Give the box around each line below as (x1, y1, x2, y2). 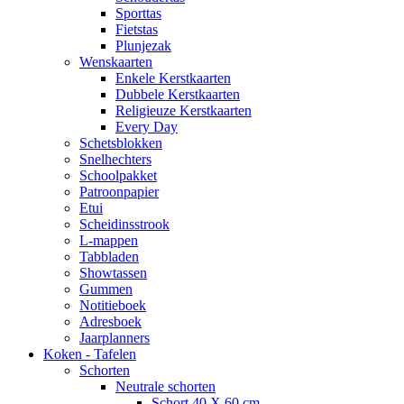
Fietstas (115, 22, 158, 37)
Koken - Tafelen (43, 346, 136, 362)
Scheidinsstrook (79, 216, 170, 232)
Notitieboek (79, 298, 146, 313)
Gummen (79, 281, 133, 297)
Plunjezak (115, 38, 171, 53)
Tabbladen (79, 249, 139, 264)
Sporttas (115, 5, 161, 21)
